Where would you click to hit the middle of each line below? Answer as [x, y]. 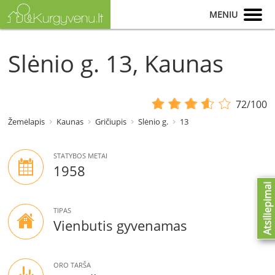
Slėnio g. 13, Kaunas [116, 64]
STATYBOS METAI [81, 156]
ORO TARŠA [72, 265]
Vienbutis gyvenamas [121, 226]
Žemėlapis [27, 122]
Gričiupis [111, 122]
